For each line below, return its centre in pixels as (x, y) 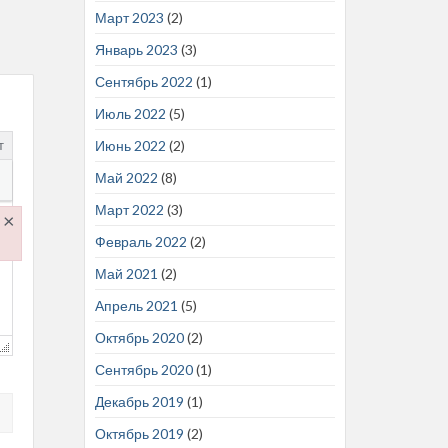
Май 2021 (126, 273)
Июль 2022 (130, 113)
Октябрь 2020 (139, 337)
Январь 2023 (136, 49)
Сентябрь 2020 (143, 369)
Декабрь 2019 (139, 401)
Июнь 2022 (130, 145)
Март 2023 (129, 17)
